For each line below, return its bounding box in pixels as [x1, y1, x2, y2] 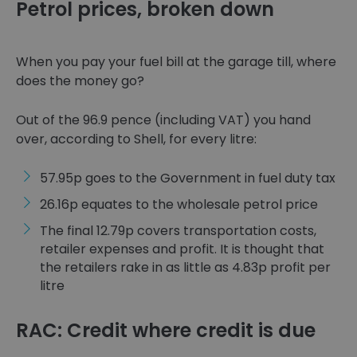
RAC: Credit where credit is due [16, 317, 316, 344]
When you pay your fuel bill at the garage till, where [16, 53, 336, 72]
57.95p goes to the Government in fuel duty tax [40, 169, 335, 188]
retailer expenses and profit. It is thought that [40, 240, 324, 259]
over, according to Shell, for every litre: [16, 130, 257, 149]
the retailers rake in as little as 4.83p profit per [40, 258, 331, 277]
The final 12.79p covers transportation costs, [40, 222, 316, 241]
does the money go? [16, 72, 144, 91]
